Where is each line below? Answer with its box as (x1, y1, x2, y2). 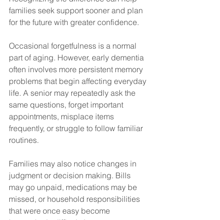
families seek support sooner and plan (9, 5, 145, 16)
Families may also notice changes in (9, 159, 138, 169)
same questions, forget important (9, 100, 125, 110)
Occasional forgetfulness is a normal (9, 41, 138, 51)
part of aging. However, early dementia (9, 53, 146, 63)
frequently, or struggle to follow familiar (9, 123, 145, 134)
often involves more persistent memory (9, 64, 145, 75)
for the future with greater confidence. (9, 17, 139, 27)
